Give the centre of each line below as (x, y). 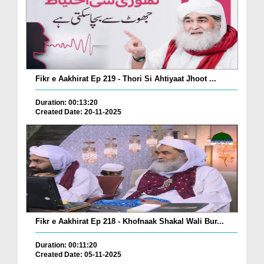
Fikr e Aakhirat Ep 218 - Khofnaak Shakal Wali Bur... (130, 222)
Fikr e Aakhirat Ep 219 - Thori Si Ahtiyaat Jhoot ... (126, 78)
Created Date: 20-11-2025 (78, 112)
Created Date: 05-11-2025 (78, 255)
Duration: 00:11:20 (66, 245)
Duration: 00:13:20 (67, 102)
